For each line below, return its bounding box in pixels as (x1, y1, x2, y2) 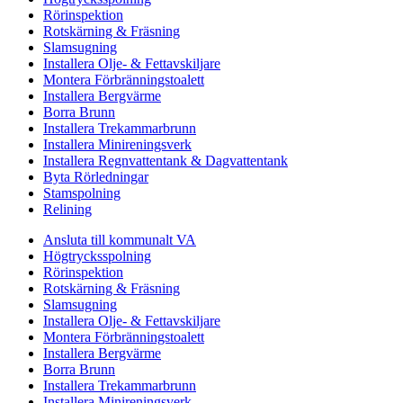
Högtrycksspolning (43, 247, 151, 264)
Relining (43, 201, 92, 217)
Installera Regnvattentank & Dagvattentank (43, 152, 288, 168)
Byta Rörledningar (43, 168, 148, 184)
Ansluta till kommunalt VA (43, 231, 196, 247)
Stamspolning (43, 184, 121, 201)
